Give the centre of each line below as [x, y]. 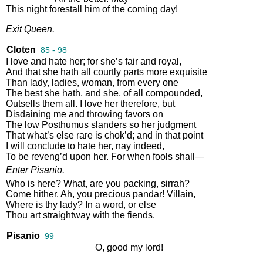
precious [112, 194]
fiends [140, 215]
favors [138, 114]
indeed [148, 146]
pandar [147, 194]
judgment [177, 124]
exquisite [188, 72]
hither [45, 194]
